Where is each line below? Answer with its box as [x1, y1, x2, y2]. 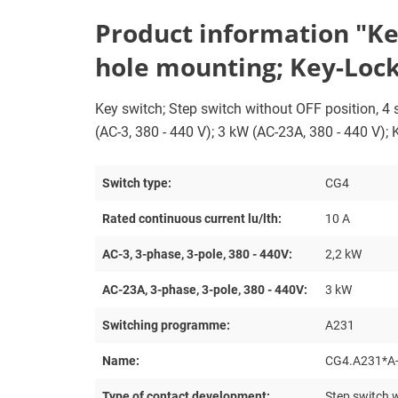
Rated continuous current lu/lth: [102, 211, 282, 226]
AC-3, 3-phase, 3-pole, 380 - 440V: [102, 246, 292, 261]
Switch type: [102, 175, 171, 190]
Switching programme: [102, 317, 230, 332]
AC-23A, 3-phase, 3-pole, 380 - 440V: [102, 282, 307, 297]
